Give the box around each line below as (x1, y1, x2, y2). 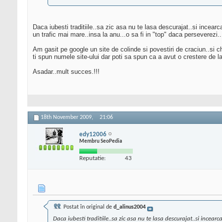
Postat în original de (62, 204, 113, 211)
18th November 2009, (41, 114, 95, 121)
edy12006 (79, 131, 107, 138)
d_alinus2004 (113, 204, 146, 211)
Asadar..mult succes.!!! (33, 68, 100, 76)
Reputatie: (79, 155, 106, 162)
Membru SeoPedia (79, 138, 122, 144)
